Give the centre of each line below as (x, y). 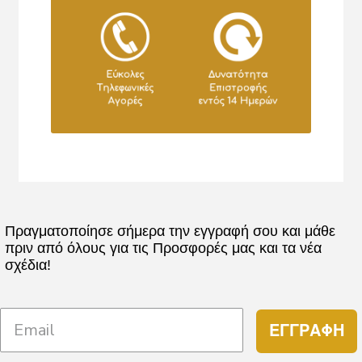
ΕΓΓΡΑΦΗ (307, 331)
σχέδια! (28, 265)
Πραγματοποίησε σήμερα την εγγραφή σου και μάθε (170, 232)
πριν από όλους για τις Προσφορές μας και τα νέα (163, 248)
